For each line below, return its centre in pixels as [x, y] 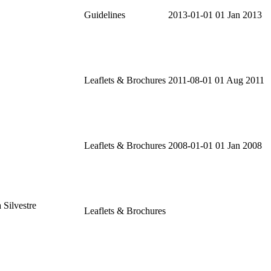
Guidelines [105, 15]
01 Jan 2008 [239, 145]
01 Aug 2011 [240, 80]
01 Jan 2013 [239, 15]
